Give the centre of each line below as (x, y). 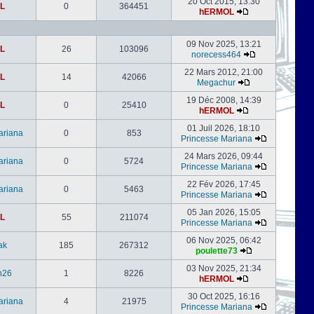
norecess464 (216, 55)
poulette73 (216, 251)
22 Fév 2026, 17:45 (224, 184)
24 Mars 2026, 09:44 (224, 156)
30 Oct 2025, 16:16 (224, 296)
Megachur (216, 83)
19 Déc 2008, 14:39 (224, 100)
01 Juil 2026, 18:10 (224, 128)
